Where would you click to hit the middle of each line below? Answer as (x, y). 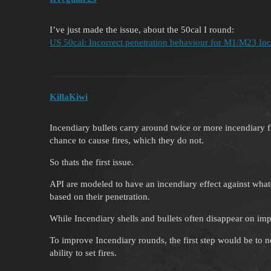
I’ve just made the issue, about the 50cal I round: (142, 30)
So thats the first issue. (92, 162)
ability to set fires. (83, 253)
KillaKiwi (69, 96)
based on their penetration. (100, 196)
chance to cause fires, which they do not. (127, 140)
